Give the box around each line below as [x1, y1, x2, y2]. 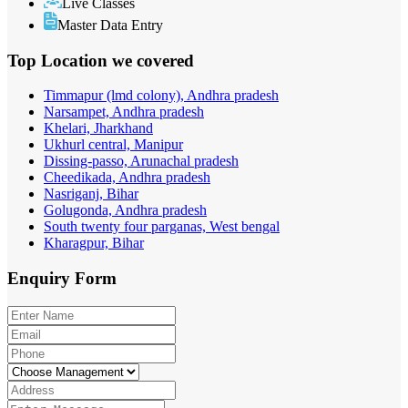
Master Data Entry [57, 16, 163, 33]
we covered [112, 50, 194, 70]
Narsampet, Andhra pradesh [44, 104, 204, 120]
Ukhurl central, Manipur [44, 137, 183, 153]
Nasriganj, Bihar [44, 186, 138, 202]
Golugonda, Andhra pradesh [44, 202, 207, 219]
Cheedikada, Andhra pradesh [44, 169, 210, 186]
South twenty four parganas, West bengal [44, 219, 280, 235]
